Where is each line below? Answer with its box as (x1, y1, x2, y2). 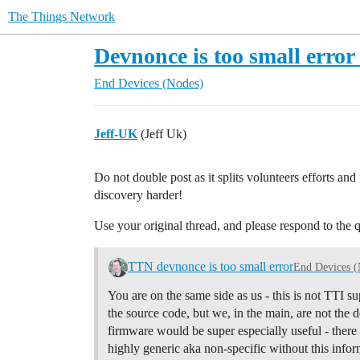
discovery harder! (94, 188, 182, 202)
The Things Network (8, 10, 115, 23)
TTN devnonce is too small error (127, 259, 293, 273)
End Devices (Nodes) (94, 76, 203, 90)
